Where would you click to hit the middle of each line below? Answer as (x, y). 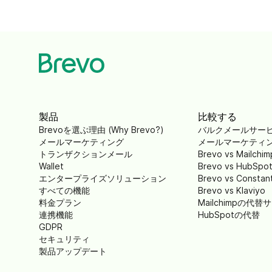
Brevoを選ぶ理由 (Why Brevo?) (101, 129)
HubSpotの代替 (229, 214)
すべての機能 (64, 190)
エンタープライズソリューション (103, 178)
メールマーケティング (81, 141)
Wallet (51, 166)
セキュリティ (64, 239)
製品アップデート (73, 251)
